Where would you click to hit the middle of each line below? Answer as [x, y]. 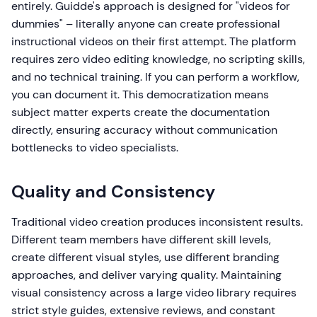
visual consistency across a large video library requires [154, 293]
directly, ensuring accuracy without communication [144, 130]
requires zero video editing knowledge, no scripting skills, [158, 59]
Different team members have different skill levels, [141, 240]
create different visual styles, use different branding [145, 258]
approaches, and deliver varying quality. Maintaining [146, 275]
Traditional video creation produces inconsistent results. [157, 222]
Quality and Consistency [113, 192]
